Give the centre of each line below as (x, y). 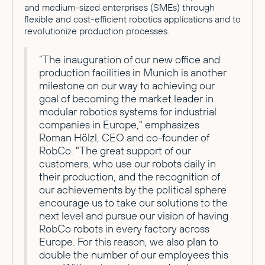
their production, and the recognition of (130, 177)
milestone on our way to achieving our (127, 86)
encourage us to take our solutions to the (133, 203)
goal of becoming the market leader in (126, 99)
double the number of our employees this (134, 255)
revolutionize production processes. (97, 31)
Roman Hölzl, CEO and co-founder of (124, 138)
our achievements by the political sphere (133, 190)
